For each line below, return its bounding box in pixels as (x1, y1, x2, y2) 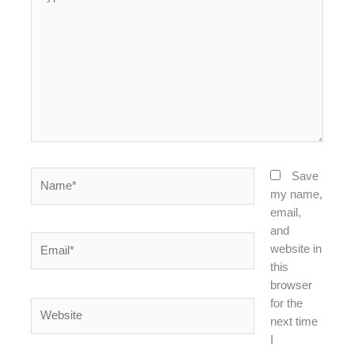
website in (269, 242, 322, 255)
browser (269, 278, 312, 292)
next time (269, 314, 318, 328)
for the (269, 296, 303, 310)
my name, (269, 187, 322, 201)
